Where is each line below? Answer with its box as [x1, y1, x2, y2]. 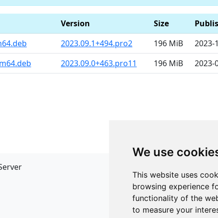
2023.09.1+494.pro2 [61, 38, 132, 49]
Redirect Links [115, 189, 161, 199]
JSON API [115, 178, 144, 187]
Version [61, 18, 90, 29]
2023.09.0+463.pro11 [61, 58, 137, 69]
